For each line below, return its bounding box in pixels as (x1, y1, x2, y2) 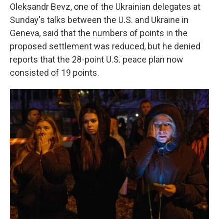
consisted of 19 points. (10, 67, 99, 78)
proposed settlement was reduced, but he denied (10, 41, 200, 52)
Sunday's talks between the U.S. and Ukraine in (10, 15, 189, 25)
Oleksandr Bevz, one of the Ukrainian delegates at (10, 1, 200, 12)
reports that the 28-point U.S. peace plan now (10, 54, 183, 65)
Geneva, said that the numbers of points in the (10, 28, 188, 39)
